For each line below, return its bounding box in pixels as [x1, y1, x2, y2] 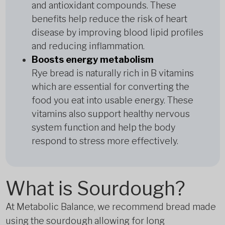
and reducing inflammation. [31, 41, 145, 51]
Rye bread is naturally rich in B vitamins [31, 68, 194, 78]
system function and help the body [31, 122, 175, 133]
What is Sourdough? [5, 177, 185, 200]
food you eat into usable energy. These [31, 95, 193, 105]
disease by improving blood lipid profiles [31, 27, 203, 38]
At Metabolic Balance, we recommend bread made [5, 201, 216, 212]
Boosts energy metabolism [31, 54, 154, 65]
